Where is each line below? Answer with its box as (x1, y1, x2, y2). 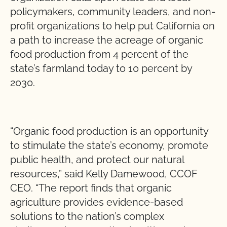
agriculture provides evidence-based (10, 196, 183, 208)
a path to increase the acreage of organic (10, 34, 203, 46)
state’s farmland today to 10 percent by (10, 62, 192, 74)
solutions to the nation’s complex (10, 210, 164, 222)
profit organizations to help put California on (10, 20, 215, 32)
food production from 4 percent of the (10, 48, 188, 60)
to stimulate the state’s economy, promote (10, 139, 208, 152)
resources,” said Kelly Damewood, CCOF (10, 168, 198, 180)
